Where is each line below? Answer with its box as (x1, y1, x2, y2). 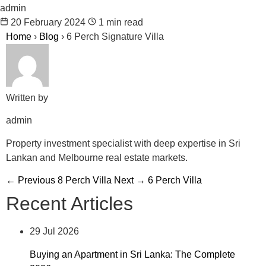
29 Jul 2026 (30, 226, 79, 237)
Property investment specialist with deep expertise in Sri (6, 138, 240, 148)
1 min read (96, 17, 143, 27)
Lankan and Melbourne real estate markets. (6, 152, 188, 163)
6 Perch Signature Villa (66, 31, 164, 42)
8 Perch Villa (58, 175, 112, 186)
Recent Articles (6, 193, 133, 215)
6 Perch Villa (148, 175, 202, 186)
